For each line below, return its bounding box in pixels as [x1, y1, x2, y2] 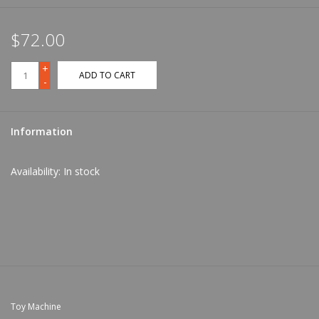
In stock [63, 164, 100, 178]
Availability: [11, 164, 63, 178]
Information [11, 124, 73, 138]
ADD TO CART [79, 68, 135, 81]
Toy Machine [11, 300, 61, 313]
